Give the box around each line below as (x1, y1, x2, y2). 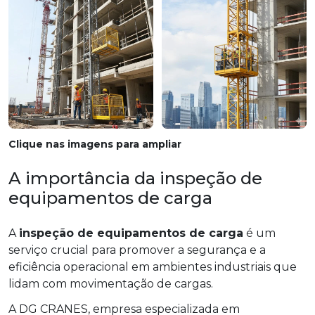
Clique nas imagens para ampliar (8, 138, 181, 151)
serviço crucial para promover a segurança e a (8, 243, 266, 257)
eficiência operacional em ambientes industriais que (8, 260, 297, 274)
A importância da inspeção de (8, 168, 262, 189)
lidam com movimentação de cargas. (8, 277, 213, 291)
